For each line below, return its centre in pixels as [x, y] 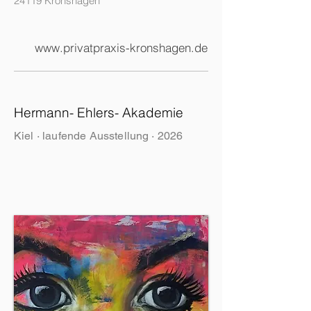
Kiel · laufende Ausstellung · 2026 [99, 136]
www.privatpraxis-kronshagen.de [121, 48]
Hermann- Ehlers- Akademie [99, 112]
